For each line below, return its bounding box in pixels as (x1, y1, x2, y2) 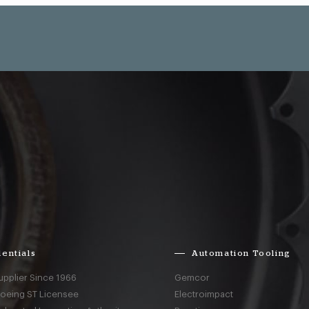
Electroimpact (175, 290, 234, 299)
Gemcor (175, 273, 210, 282)
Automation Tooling (192, 249, 291, 257)
